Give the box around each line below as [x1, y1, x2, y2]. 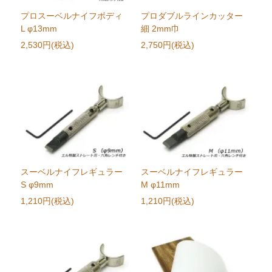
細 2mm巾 [140, 24, 180, 34]
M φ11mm [140, 180, 180, 190]
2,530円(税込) [21, 40, 75, 50]
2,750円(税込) [140, 40, 194, 50]
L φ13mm [21, 24, 58, 34]
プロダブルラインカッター [140, 11, 243, 21]
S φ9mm [21, 180, 54, 190]
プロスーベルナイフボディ [21, 11, 123, 21]
